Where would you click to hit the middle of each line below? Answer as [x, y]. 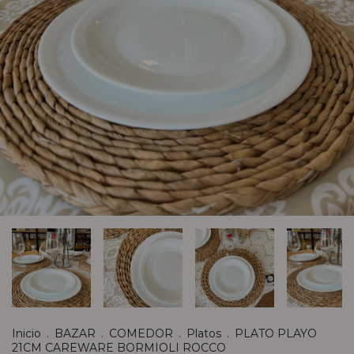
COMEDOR [141, 334]
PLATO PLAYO [276, 334]
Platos [204, 334]
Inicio [26, 334]
